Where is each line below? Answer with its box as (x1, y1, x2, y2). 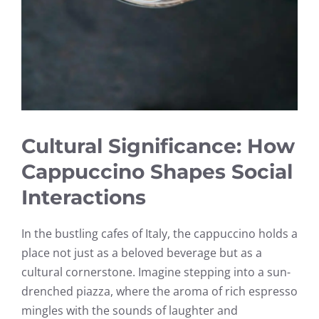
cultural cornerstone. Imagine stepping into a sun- (21, 263, 291, 280)
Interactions (21, 184, 146, 209)
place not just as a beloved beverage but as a (21, 244, 262, 261)
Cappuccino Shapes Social (21, 159, 293, 184)
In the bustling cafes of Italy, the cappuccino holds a (21, 225, 298, 241)
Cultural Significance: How (21, 133, 295, 158)
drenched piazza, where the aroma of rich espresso (21, 283, 298, 299)
